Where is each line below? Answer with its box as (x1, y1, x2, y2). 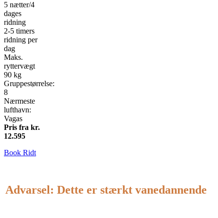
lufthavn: (4, 105, 31, 114)
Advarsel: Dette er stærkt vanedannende (5, 183, 213, 196)
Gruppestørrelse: (4, 79, 54, 88)
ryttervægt (4, 61, 35, 70)
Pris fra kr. (4, 123, 40, 131)
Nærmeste (4, 96, 35, 105)
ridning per (4, 35, 37, 44)
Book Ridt (4, 148, 36, 157)
